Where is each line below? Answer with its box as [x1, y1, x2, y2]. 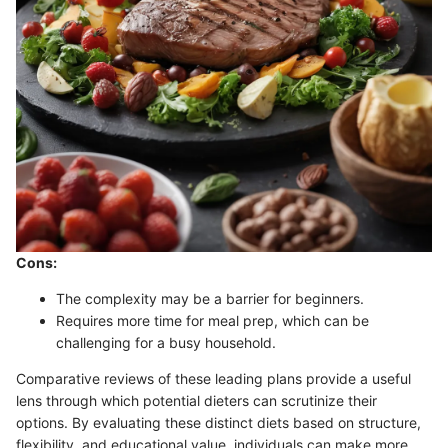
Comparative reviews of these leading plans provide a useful [16, 369, 411, 387]
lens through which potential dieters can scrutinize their [16, 391, 377, 409]
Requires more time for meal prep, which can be [56, 311, 369, 329]
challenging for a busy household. [56, 333, 276, 351]
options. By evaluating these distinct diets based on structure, [16, 413, 421, 431]
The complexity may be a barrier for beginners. [56, 289, 364, 307]
